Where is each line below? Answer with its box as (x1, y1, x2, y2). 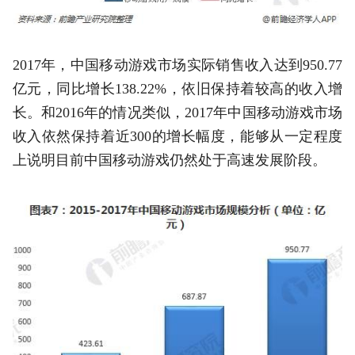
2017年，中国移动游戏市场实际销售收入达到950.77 (12, 56, 343, 73)
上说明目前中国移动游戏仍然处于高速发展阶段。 (12, 151, 326, 168)
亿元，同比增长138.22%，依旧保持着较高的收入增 (12, 80, 343, 97)
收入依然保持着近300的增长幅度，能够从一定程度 (12, 128, 343, 144)
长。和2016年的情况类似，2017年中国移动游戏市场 (12, 104, 343, 120)
